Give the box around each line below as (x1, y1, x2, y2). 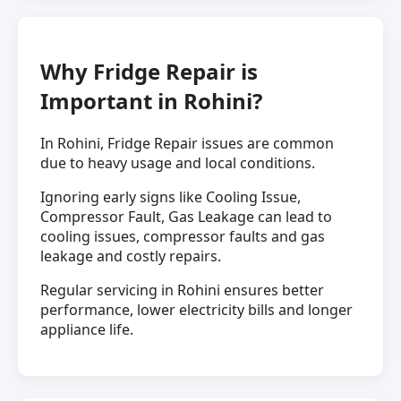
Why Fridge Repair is (40, 56, 258, 87)
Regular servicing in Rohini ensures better (40, 280, 324, 301)
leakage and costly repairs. (40, 246, 221, 267)
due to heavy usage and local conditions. (40, 153, 315, 174)
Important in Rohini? (40, 86, 262, 116)
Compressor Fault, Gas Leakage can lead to (40, 207, 332, 227)
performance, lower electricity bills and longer (40, 300, 353, 320)
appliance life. (40, 320, 133, 340)
